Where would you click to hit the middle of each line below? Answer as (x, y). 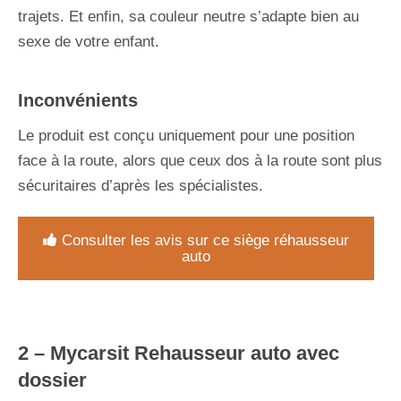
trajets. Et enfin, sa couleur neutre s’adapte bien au (188, 16)
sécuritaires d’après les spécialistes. (141, 185)
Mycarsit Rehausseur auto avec (195, 353)
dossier (52, 380)
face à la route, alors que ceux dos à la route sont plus (200, 160)
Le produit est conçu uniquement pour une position (186, 135)
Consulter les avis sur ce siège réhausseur (205, 240)
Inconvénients (78, 100)
